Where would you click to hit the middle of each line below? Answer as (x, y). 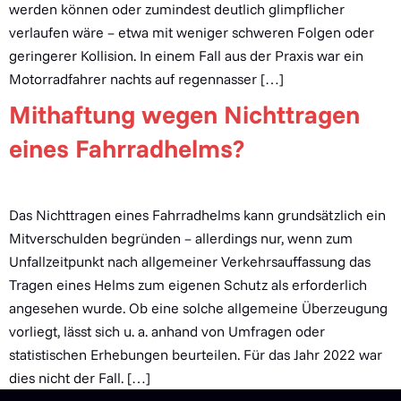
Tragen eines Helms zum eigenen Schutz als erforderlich (188, 285)
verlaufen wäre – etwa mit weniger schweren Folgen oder (192, 32)
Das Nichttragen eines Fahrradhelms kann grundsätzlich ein (197, 215)
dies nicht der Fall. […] (80, 378)
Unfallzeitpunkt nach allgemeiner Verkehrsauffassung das (190, 261)
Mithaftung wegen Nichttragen (184, 114)
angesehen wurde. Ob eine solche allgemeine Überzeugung (198, 308)
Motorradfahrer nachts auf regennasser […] (146, 79)
